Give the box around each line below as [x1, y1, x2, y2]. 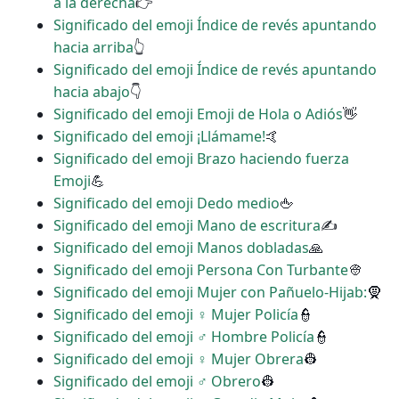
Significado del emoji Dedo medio [53, 193, 280, 214]
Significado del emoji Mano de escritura [53, 216, 321, 236]
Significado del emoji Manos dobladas [53, 238, 309, 258]
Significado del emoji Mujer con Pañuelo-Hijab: [53, 282, 367, 303]
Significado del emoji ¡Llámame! [53, 126, 265, 147]
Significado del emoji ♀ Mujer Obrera [53, 349, 304, 370]
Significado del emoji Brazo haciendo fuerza [53, 149, 349, 169]
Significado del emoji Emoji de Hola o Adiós [53, 104, 343, 125]
